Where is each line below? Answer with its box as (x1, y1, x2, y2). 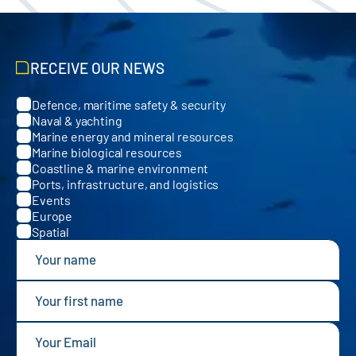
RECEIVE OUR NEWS (30, 59, 165, 78)
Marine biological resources (32, 144, 182, 160)
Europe (32, 207, 73, 223)
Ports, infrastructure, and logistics (32, 176, 219, 192)
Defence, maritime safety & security (32, 96, 226, 112)
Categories (16, 98, 77, 114)
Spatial (32, 223, 69, 239)
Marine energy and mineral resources (32, 128, 234, 144)
